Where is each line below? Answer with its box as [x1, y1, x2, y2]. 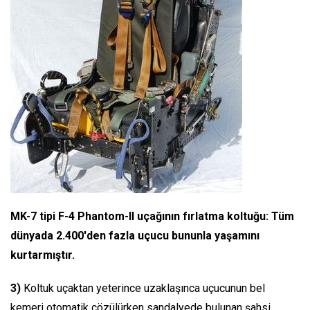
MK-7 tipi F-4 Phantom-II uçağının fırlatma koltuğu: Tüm [10, 209, 294, 223]
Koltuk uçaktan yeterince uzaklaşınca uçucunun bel [21, 281, 265, 295]
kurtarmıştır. [10, 248, 75, 262]
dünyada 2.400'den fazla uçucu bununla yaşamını [10, 228, 259, 242]
